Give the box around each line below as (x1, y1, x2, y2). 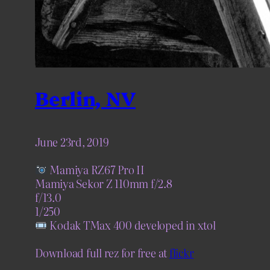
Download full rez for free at (35, 245, 169, 262)
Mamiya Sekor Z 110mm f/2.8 (35, 175, 172, 192)
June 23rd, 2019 (35, 134, 109, 151)
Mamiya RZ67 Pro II (47, 162, 145, 178)
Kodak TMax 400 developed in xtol (47, 217, 216, 234)
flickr (169, 245, 194, 262)
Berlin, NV (35, 84, 136, 111)
